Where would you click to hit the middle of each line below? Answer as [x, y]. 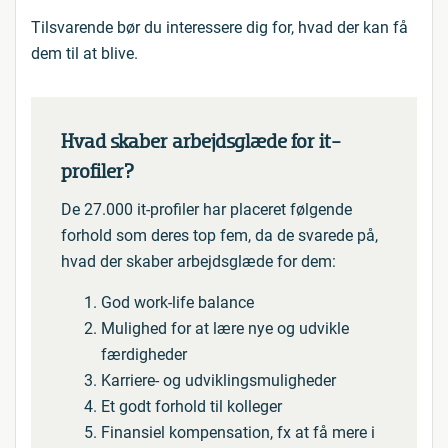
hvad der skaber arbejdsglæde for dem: [198, 261]
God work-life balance [177, 302]
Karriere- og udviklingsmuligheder [218, 380]
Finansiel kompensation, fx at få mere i [238, 432]
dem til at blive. [84, 53]
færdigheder [144, 354]
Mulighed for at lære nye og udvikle [225, 328]
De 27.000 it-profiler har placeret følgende [206, 209]
